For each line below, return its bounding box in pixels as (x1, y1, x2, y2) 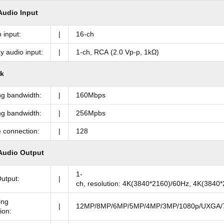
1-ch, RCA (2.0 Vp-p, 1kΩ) (76, 48, 159, 56)
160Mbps (76, 91, 105, 99)
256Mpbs (76, 109, 105, 117)
